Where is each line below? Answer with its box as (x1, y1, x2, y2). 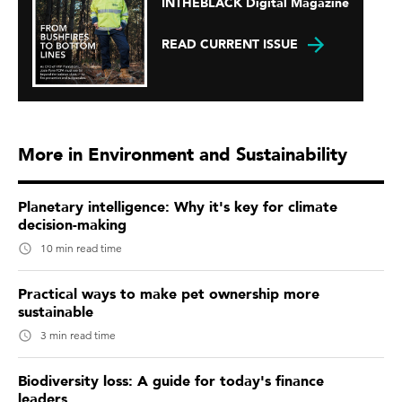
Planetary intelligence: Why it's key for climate (18, 197, 337, 217)
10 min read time (40, 240, 122, 255)
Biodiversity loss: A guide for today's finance (18, 371, 324, 391)
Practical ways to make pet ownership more (18, 284, 319, 304)
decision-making (18, 214, 127, 235)
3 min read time (40, 328, 116, 342)
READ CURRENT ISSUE (162, 36, 298, 54)
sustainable (18, 301, 93, 322)
